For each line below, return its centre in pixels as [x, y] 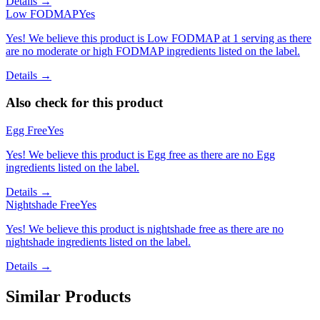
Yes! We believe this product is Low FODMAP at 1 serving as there [159, 38]
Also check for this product [84, 103]
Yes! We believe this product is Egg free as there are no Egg [140, 154]
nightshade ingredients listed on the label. [98, 241]
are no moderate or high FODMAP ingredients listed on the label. [153, 51]
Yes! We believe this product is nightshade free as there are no [145, 229]
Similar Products [68, 296]
